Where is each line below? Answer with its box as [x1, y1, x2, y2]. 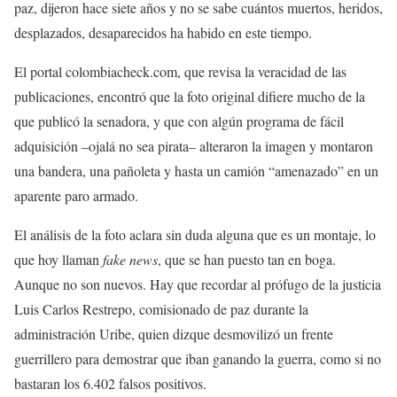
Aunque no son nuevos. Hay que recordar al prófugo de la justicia [14, 275, 381, 293]
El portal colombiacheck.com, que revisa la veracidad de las [14, 62, 346, 81]
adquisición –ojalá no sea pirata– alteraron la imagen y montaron [14, 136, 373, 155]
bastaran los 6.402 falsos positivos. [14, 374, 206, 393]
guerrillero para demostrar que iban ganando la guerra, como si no [14, 349, 381, 368]
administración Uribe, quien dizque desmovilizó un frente [14, 324, 333, 343]
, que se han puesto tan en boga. [158, 250, 336, 269]
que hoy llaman [14, 250, 103, 269]
